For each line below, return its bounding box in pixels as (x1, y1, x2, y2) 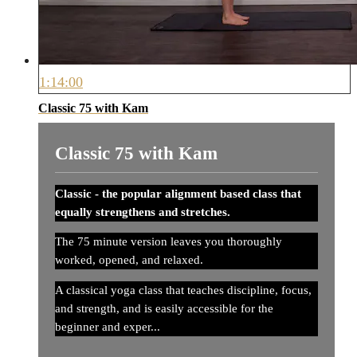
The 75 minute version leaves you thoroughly (55, 235, 282, 249)
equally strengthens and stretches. (55, 205, 230, 218)
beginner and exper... (55, 320, 160, 333)
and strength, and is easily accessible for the (55, 301, 273, 315)
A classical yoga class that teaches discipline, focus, (55, 283, 312, 296)
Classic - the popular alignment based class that (55, 186, 301, 200)
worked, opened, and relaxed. (55, 253, 203, 267)
